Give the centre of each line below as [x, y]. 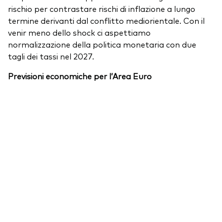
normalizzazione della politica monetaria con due [102, 44]
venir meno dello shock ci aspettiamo [79, 32]
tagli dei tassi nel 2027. [51, 56]
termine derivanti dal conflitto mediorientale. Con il [106, 21]
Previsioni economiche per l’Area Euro [81, 76]
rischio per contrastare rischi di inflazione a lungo [102, 9]
